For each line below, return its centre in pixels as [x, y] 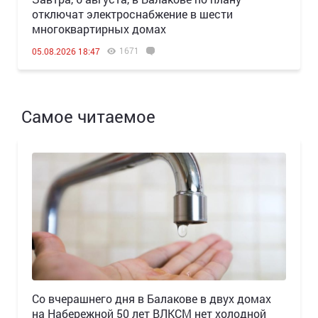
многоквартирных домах [99, 29]
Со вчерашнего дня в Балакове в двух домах [152, 299]
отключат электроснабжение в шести [132, 14]
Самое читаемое [88, 117]
